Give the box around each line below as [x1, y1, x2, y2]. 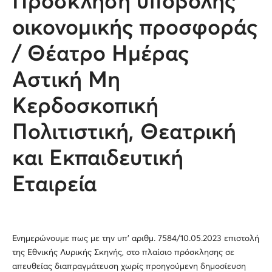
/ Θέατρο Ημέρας [12, 44, 195, 66]
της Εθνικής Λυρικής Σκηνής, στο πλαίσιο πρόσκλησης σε [12, 248, 234, 257]
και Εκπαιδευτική [12, 148, 183, 171]
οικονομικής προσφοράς [12, 18, 257, 40]
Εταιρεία [12, 174, 97, 197]
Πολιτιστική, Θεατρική [12, 122, 236, 144]
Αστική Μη [12, 70, 120, 92]
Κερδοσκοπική [12, 96, 158, 118]
